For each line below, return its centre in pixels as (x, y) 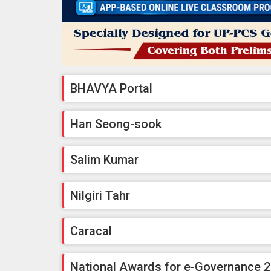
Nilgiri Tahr (100, 196)
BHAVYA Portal (111, 89)
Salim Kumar (104, 160)
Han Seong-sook (116, 124)
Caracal (91, 231)
